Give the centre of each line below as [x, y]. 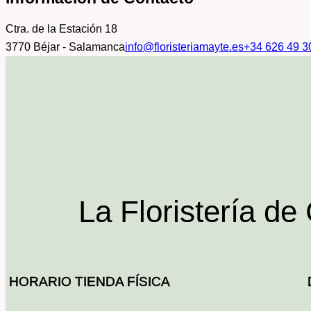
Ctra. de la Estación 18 [61, 28]
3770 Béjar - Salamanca [65, 47]
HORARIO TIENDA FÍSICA [90, 282]
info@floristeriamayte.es [184, 47]
